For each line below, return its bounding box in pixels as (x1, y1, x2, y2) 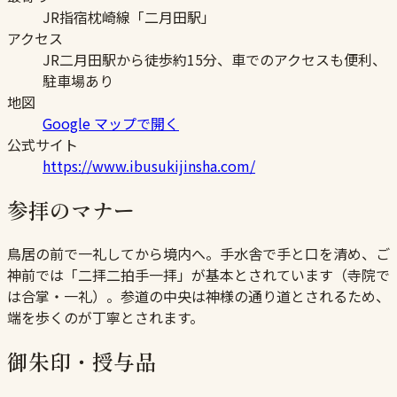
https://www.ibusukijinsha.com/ (43, 155, 255, 177)
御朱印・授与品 (7, 345, 156, 377)
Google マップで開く (43, 113, 179, 135)
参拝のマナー (7, 194, 135, 226)
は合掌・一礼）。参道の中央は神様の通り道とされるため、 (7, 284, 390, 307)
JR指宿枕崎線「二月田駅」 (43, 6, 215, 28)
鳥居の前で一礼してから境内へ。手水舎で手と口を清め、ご (7, 242, 390, 264)
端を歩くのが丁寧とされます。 (7, 306, 204, 328)
